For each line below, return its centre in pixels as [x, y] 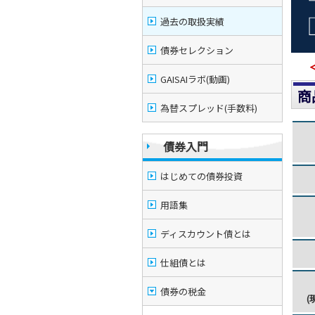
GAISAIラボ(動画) [195, 79]
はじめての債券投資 [201, 176]
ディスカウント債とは [206, 234]
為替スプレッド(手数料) [209, 108]
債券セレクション [197, 50]
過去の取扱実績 [192, 21]
